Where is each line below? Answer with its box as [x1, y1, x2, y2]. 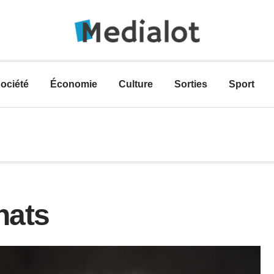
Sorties [174, 79, 207, 89]
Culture [119, 79, 153, 89]
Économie [50, 79, 97, 89]
